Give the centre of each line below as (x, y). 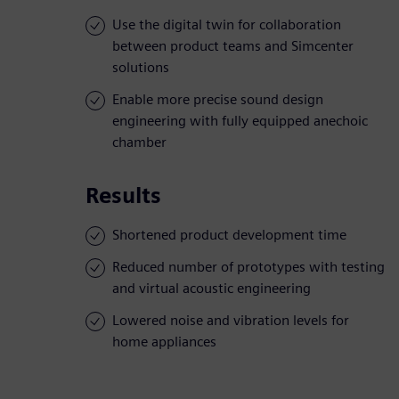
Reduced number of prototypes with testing (248, 267)
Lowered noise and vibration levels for (231, 321)
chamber (139, 142)
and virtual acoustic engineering (212, 289)
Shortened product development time (229, 235)
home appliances (164, 342)
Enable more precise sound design (218, 100)
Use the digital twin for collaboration (227, 25)
